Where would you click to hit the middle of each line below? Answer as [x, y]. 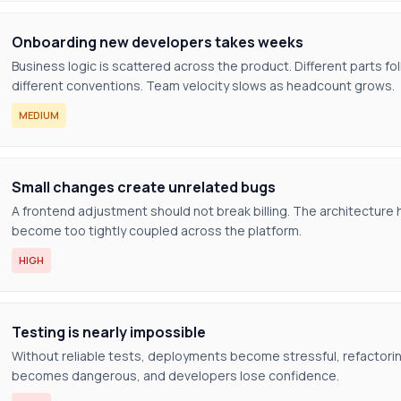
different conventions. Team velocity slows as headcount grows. [203, 85]
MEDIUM [39, 115]
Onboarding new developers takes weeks [158, 42]
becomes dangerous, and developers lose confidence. [175, 375]
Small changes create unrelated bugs [144, 187]
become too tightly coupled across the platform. [157, 230]
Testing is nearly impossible [109, 332]
